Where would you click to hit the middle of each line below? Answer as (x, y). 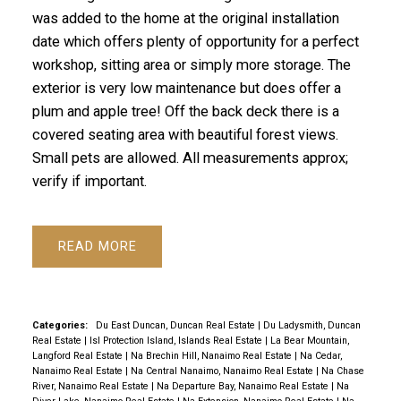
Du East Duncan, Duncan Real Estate (176, 325)
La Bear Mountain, (309, 340)
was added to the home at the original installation (185, 19)
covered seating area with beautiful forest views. (185, 135)
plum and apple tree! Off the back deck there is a (185, 112)
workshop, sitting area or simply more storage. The (191, 65)
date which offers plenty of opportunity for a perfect (195, 42)
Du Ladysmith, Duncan (311, 325)
